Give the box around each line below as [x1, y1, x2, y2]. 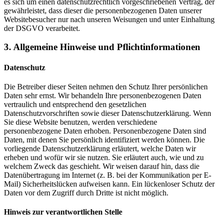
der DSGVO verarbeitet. [4, 24, 80, 32]
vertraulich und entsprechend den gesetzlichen [4, 100, 146, 109]
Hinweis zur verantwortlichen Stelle [4, 208, 122, 217]
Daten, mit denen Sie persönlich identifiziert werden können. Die [4, 135, 205, 144]
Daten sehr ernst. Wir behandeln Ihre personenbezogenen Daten [4, 91, 201, 100]
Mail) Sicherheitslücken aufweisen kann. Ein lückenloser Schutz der [4, 179, 215, 188]
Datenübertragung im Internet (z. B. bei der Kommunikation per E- [4, 170, 211, 179]
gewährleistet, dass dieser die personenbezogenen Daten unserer [4, 6, 202, 15]
